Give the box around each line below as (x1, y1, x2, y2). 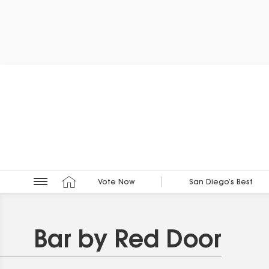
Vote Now (97, 179, 135, 187)
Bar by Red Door (34, 229, 222, 253)
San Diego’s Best (189, 179, 253, 187)
